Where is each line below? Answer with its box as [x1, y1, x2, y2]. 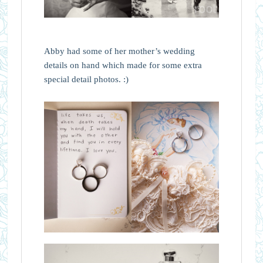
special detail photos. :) [43, 74, 129, 84]
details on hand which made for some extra [43, 60, 202, 70]
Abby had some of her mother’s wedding [43, 46, 195, 56]
